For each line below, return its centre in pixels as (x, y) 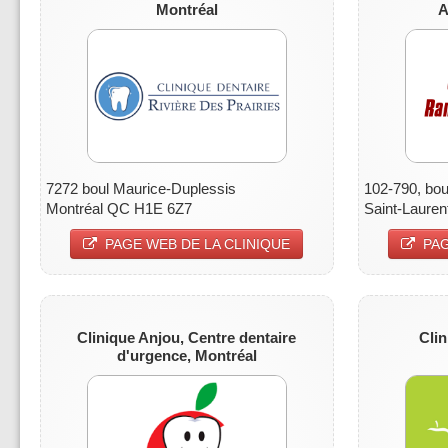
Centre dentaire (242, 337)
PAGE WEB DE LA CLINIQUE (198, 243)
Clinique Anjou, (133, 337)
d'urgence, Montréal (186, 355)
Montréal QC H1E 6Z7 (119, 208)
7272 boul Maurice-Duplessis (141, 188)
